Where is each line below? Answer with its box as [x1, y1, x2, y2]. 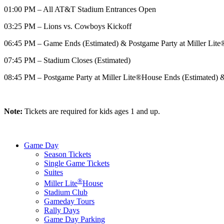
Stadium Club [44, 188, 87, 197]
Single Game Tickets [44, 159, 109, 168]
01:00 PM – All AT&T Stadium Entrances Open [4, 5, 156, 14]
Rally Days [44, 206, 79, 215]
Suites [44, 168, 63, 177]
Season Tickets [44, 150, 91, 159]
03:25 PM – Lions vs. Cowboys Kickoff [4, 22, 131, 31]
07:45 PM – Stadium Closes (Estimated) [4, 56, 130, 65]
